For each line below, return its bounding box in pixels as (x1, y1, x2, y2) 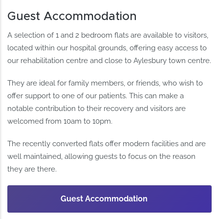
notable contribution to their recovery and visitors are (7, 104, 186, 113)
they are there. (7, 164, 57, 174)
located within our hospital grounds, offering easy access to (7, 43, 207, 52)
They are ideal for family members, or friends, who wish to (7, 78, 203, 88)
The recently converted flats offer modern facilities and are (7, 139, 206, 148)
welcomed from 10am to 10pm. (7, 116, 113, 126)
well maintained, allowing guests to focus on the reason (7, 152, 196, 161)
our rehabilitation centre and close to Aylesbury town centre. (7, 56, 212, 65)
